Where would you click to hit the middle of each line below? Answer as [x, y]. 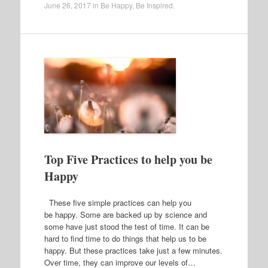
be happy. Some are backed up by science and [125, 214]
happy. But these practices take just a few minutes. [133, 250]
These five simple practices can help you [118, 202]
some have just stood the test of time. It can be [127, 226]
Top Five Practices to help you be [128, 159]
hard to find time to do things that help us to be [125, 238]
